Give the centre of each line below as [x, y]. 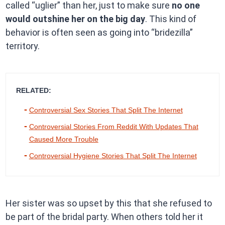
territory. [22, 46]
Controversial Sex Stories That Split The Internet [106, 110]
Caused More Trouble [64, 139]
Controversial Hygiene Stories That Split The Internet [113, 156]
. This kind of [171, 19]
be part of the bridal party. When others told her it [104, 217]
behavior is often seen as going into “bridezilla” [99, 33]
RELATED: [33, 91]
